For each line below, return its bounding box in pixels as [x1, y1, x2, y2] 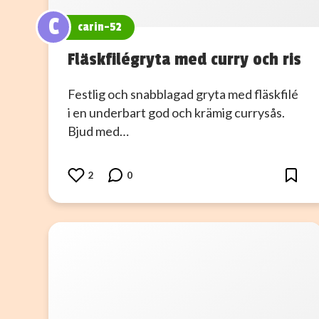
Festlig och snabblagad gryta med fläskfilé [68, 86, 298, 103]
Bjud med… [68, 123, 129, 140]
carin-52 [78, 20, 122, 35]
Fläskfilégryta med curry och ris [68, 48, 301, 70]
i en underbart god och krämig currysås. [68, 105, 285, 121]
